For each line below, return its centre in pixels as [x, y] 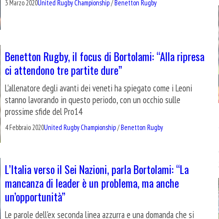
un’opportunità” [35, 196]
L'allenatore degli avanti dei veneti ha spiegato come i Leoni [99, 88]
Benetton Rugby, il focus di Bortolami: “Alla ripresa [105, 56]
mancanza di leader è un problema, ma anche [92, 182]
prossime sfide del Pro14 [44, 111]
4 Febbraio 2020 [24, 127]
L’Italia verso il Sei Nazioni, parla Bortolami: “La [97, 169]
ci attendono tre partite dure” [64, 69]
